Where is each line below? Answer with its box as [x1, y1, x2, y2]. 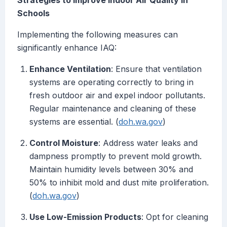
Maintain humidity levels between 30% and [29, 164, 193, 175]
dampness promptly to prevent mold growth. [29, 151, 202, 162]
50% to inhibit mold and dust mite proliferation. [29, 177, 209, 188]
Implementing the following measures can [17, 29, 178, 40]
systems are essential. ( [29, 117, 119, 127]
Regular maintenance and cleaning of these [29, 103, 196, 114]
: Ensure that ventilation [111, 64, 202, 74]
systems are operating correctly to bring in [29, 77, 194, 88]
